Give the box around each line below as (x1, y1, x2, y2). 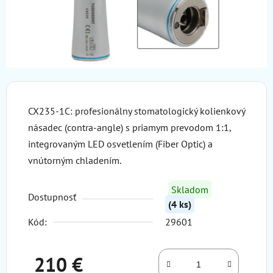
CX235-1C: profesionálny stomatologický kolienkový (28, 105, 245, 117)
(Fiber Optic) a (153, 138, 213, 150)
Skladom (171, 183, 208, 196)
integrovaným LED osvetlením (28, 138, 153, 150)
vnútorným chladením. (28, 154, 123, 166)
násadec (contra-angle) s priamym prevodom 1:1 (28, 121, 229, 133)
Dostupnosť (28, 191, 76, 203)
